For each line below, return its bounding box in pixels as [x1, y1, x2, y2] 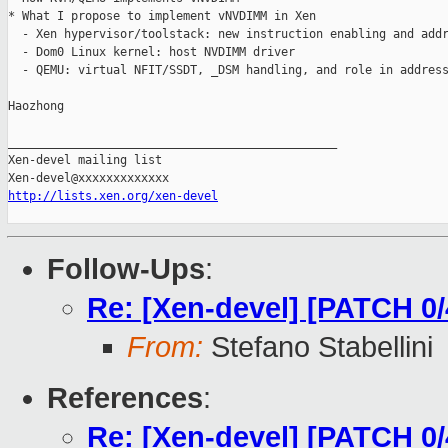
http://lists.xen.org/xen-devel [8, 189, 218, 204]
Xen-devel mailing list [8, 153, 162, 168]
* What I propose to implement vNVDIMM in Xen [8, 9, 316, 24]
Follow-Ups [47, 253, 205, 286]
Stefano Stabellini [203, 331, 433, 364]
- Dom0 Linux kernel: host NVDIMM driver [8, 45, 295, 60]
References [47, 382, 203, 415]
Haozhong [8, 99, 64, 114]
